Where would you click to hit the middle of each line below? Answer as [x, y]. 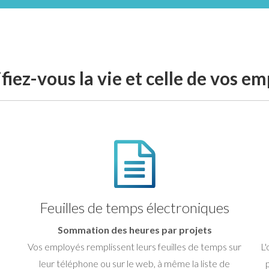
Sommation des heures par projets [134, 229]
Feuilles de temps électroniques [134, 207]
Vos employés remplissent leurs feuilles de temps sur [134, 246]
